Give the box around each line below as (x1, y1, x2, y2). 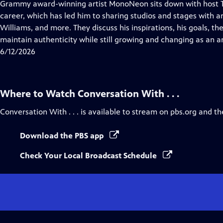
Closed (117, 10, 141, 20)
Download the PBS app (20, 131, 106, 140)
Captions (117, 22, 148, 32)
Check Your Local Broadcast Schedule (20, 151, 159, 160)
